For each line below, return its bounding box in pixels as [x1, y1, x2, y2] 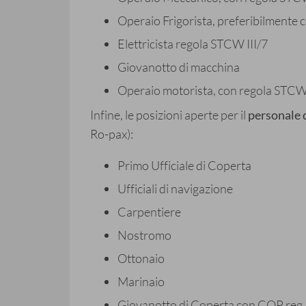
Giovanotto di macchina [117, 59, 240, 75]
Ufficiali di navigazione [117, 181, 233, 197]
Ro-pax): [90, 126, 133, 142]
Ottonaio [117, 251, 165, 266]
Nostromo [117, 227, 171, 243]
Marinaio [117, 274, 165, 290]
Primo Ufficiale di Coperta [117, 158, 251, 173]
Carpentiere [117, 204, 181, 220]
